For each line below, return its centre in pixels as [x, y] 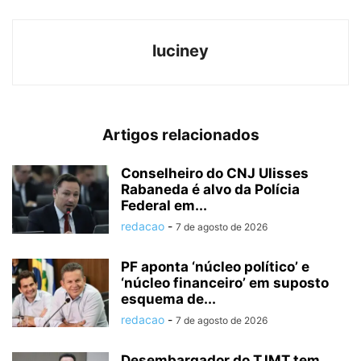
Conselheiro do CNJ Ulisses [215, 174]
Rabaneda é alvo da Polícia [210, 190]
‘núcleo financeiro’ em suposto [225, 283]
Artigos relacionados [180, 135]
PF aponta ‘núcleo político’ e [215, 267]
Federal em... [164, 206]
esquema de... [168, 299]
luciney [180, 51]
